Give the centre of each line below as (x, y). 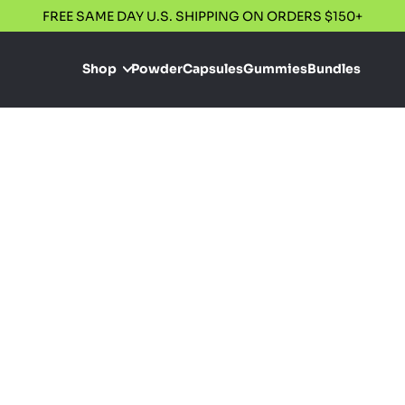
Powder (156, 69)
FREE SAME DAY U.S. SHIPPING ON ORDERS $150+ (202, 16)
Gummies (275, 69)
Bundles (334, 69)
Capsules (212, 69)
